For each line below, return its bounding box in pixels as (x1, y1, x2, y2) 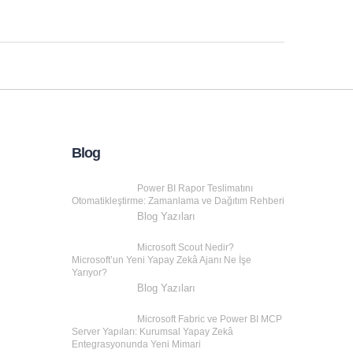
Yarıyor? (72, 267, 107, 279)
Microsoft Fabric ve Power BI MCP (137, 314, 282, 325)
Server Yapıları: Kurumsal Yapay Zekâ (72, 326, 233, 338)
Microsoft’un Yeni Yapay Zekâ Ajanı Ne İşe (72, 255, 251, 266)
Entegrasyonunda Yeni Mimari (72, 339, 201, 351)
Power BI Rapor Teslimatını (137, 183, 253, 195)
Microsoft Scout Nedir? (137, 242, 234, 254)
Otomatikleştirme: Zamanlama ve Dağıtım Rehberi (72, 195, 284, 207)
